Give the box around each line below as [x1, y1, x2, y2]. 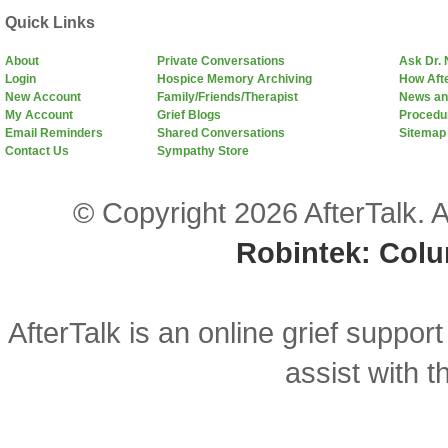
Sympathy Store [157, 144, 249, 158]
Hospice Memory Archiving [157, 72, 312, 86]
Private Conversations [157, 54, 285, 68]
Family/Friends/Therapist [157, 90, 298, 104]
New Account [5, 90, 81, 104]
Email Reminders [5, 126, 103, 140]
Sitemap [399, 126, 446, 140]
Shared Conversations [157, 126, 285, 140]
